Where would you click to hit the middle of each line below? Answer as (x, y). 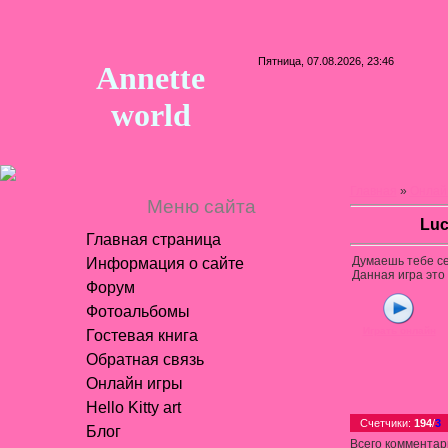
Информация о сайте (164, 263)
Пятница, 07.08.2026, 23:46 (326, 61)
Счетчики (383, 423)
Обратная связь (144, 359)
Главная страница (153, 239)
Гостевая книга (141, 335)
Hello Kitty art (133, 407)
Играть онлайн (399, 330)
